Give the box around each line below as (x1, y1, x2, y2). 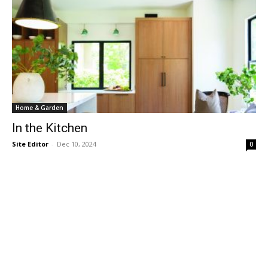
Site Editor (12, 139, 48, 148)
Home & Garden (16, 103, 63, 112)
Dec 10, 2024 (57, 139, 96, 148)
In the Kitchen (12, 120, 87, 135)
